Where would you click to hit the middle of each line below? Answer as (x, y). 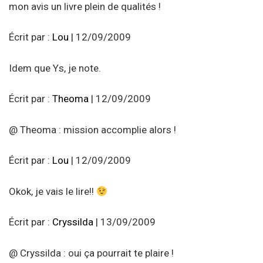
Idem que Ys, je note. (55, 68)
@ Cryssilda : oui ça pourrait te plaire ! (91, 253)
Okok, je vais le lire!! (53, 191)
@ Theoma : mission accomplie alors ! (92, 129)
